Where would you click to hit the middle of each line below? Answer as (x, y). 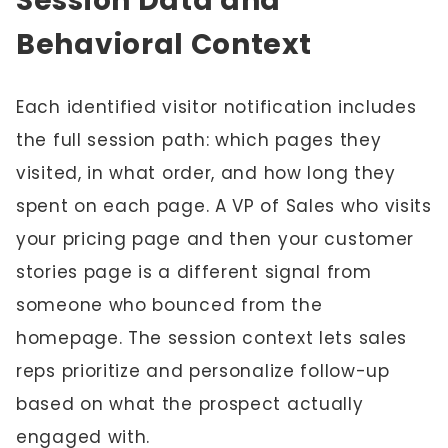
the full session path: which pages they (199, 140)
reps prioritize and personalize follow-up (203, 371)
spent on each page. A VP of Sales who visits (224, 206)
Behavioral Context (164, 44)
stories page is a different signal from (194, 272)
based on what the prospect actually (190, 404)
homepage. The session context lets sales (212, 338)
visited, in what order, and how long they (206, 173)
